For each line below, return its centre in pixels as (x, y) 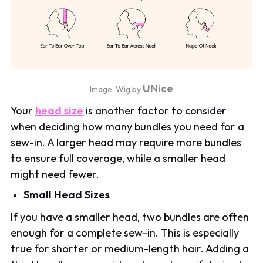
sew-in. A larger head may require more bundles (126, 143)
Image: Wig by (116, 90)
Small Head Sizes (67, 194)
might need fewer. (55, 174)
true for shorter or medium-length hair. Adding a (130, 248)
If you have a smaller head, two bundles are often (130, 217)
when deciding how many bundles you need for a (128, 127)
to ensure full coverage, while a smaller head (118, 159)
